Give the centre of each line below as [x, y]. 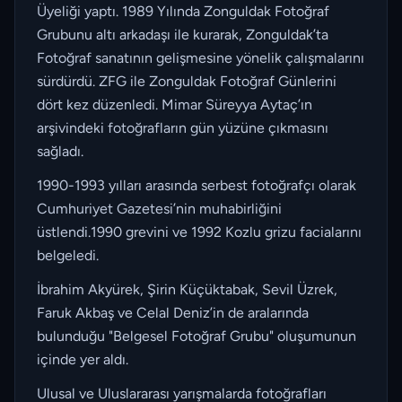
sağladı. [60, 151]
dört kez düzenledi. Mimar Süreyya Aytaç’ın [175, 105]
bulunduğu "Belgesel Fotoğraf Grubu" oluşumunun [197, 336]
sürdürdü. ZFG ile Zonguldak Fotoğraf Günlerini [187, 81]
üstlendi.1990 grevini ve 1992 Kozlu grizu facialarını [199, 232]
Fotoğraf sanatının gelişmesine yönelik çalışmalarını [201, 58]
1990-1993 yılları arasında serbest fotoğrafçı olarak [197, 185]
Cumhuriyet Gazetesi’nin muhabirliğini [159, 209]
